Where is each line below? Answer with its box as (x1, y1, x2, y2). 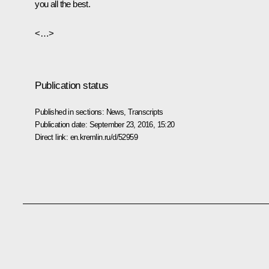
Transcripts (128, 107, 163, 116)
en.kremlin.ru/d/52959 (70, 132, 138, 142)
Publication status (35, 79, 109, 91)
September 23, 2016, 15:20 (89, 119, 175, 129)
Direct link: (35, 132, 70, 142)
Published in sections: (35, 107, 106, 116)
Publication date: (35, 119, 89, 129)
